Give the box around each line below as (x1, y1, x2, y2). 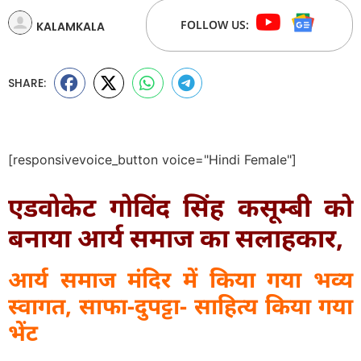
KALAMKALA (36, 18, 105, 35)
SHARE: (8, 75, 46, 92)
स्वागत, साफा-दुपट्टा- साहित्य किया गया (8, 290, 353, 322)
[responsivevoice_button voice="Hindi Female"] (8, 151, 297, 168)
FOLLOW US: (180, 17, 250, 32)
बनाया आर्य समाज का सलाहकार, (8, 220, 343, 255)
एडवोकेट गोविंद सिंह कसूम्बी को (8, 189, 353, 225)
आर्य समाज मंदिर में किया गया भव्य (8, 263, 353, 295)
